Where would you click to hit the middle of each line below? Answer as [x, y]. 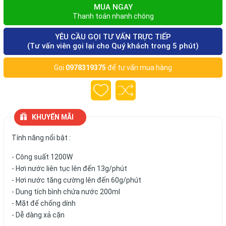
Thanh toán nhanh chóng [113, 16]
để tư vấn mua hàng [139, 68]
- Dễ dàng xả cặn [39, 215]
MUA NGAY [113, 7]
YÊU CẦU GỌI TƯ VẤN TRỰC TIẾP [113, 37]
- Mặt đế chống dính [44, 203]
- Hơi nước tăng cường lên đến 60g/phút [76, 180]
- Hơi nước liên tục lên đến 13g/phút [69, 168]
